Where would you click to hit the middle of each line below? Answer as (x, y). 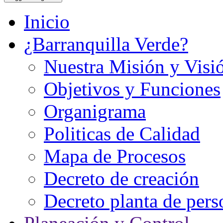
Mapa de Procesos (115, 156)
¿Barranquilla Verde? (106, 44)
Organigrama (95, 111)
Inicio (47, 22)
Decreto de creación (121, 178)
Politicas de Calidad (122, 134)
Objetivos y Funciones (132, 89)
